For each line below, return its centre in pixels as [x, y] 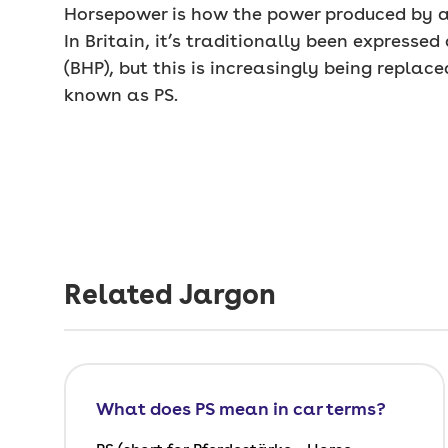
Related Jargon [170, 294]
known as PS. [121, 94]
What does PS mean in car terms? [241, 408]
